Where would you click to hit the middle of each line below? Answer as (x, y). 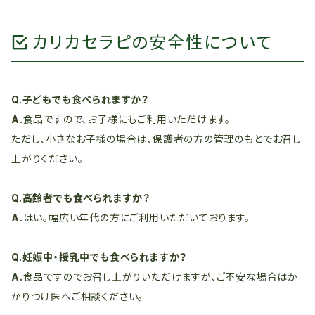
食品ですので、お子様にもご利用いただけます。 (127, 119)
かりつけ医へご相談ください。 (78, 296)
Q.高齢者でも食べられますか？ (81, 198)
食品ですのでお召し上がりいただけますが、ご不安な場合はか (161, 277)
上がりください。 (47, 159)
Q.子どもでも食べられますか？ (81, 99)
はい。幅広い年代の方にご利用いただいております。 (136, 218)
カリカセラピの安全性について (152, 43)
